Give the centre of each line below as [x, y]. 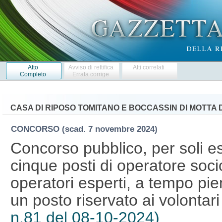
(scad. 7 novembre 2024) [112, 129]
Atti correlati [149, 67]
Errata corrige [91, 74]
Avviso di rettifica [91, 67]
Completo [33, 74]
